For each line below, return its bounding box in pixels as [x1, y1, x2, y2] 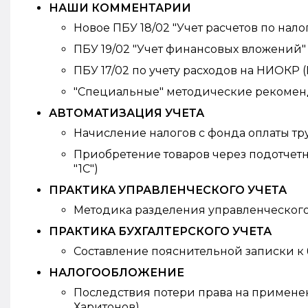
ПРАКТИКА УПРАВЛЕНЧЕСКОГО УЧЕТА [49, 184, 287, 197]
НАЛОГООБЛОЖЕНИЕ [49, 266, 184, 279]
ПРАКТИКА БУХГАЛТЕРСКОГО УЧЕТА [49, 225, 272, 238]
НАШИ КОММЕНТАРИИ [49, 1, 191, 14]
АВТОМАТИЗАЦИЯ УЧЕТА [49, 107, 204, 120]
